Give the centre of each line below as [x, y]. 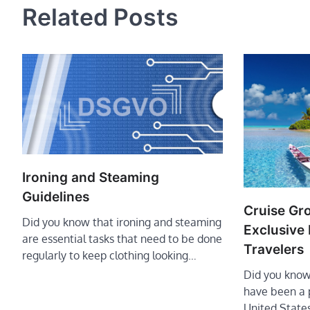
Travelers [275, 249]
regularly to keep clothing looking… [109, 256]
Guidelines [57, 197]
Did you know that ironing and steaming [122, 222]
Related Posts [100, 17]
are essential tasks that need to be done [122, 239]
